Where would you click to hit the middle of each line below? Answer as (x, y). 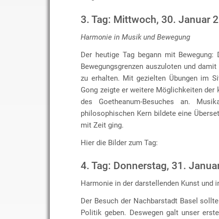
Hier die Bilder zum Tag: (120, 142)
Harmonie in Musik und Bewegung (136, 37)
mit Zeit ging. (103, 125)
